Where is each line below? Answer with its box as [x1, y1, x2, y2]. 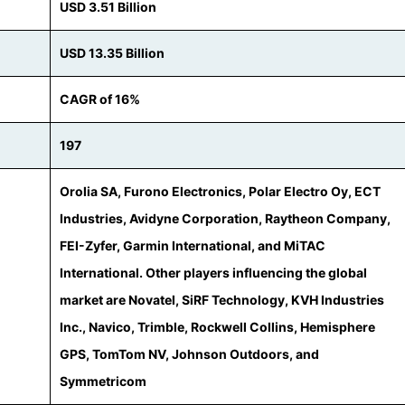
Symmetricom [60, 373, 146, 389]
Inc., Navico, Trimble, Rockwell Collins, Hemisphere [60, 319, 375, 334]
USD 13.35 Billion [60, 45, 165, 61]
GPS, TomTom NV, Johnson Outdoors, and [60, 346, 319, 362]
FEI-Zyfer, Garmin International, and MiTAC [60, 238, 325, 253]
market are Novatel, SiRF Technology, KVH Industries [60, 292, 384, 307]
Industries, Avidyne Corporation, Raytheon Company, [60, 211, 391, 226]
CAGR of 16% [60, 91, 140, 107]
